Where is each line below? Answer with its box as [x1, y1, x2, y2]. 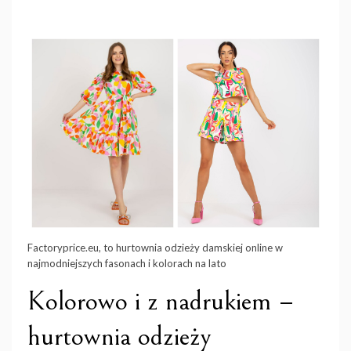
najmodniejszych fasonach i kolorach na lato [27, 257, 226, 270]
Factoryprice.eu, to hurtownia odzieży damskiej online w [27, 241, 283, 255]
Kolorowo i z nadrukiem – [27, 285, 295, 318]
